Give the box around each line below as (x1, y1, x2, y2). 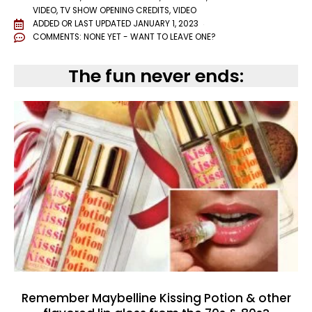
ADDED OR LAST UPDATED (33, 18, 131, 30)
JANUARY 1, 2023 (133, 18, 198, 30)
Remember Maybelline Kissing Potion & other (21, 290, 291, 307)
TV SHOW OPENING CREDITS (60, 5, 169, 17)
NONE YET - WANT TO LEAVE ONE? (84, 31, 216, 43)
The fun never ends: (68, 63, 244, 89)
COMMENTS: (33, 31, 84, 43)
